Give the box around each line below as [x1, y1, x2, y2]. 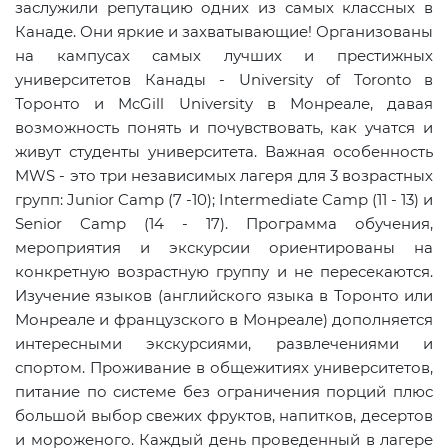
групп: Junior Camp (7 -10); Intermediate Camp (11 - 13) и [15, 190, 433, 210]
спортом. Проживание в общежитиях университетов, [15, 358, 433, 378]
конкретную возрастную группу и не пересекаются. [15, 262, 433, 282]
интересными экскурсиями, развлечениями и [15, 334, 433, 354]
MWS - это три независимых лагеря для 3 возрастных [15, 166, 433, 186]
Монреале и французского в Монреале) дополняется [15, 310, 433, 330]
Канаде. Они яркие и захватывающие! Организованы [15, 22, 433, 42]
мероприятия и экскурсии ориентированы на [15, 238, 433, 258]
